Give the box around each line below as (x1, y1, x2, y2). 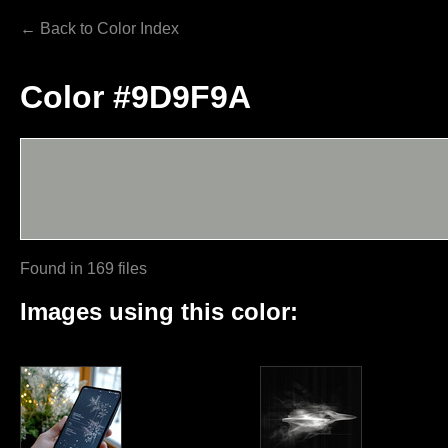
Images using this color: (20, 297, 298, 325)
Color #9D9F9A (20, 79, 251, 116)
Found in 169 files (20, 259, 147, 277)
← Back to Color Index (20, 20, 179, 37)
